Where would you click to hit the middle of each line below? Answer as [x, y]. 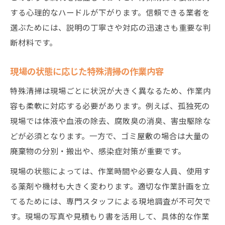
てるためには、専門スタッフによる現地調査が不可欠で [110, 201]
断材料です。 [34, 42]
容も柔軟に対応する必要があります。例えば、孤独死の [110, 105]
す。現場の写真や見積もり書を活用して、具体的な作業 [110, 216]
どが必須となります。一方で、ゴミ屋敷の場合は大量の [110, 136]
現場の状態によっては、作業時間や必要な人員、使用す [110, 171]
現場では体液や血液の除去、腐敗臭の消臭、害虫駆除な [110, 121]
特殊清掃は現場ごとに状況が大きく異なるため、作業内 [110, 90]
